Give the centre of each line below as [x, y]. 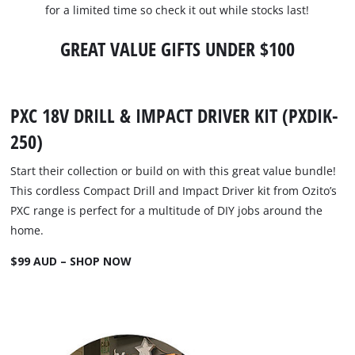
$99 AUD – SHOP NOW [71, 261]
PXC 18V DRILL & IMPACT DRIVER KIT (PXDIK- [175, 115]
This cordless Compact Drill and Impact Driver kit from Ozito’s [174, 190]
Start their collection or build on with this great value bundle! [174, 170]
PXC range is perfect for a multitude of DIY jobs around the [167, 210]
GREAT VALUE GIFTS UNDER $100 [177, 49]
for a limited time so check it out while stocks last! [177, 10]
